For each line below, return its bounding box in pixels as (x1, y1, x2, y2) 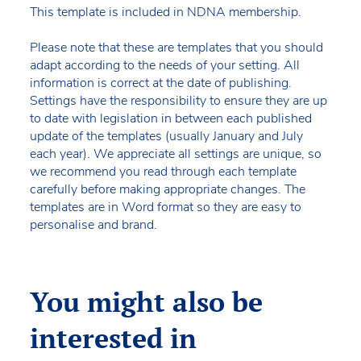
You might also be (29, 283, 263, 320)
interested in (29, 319, 197, 356)
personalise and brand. (29, 215, 157, 234)
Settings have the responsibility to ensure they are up (29, 91, 327, 110)
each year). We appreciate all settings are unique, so (29, 144, 322, 163)
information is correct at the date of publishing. (29, 73, 292, 92)
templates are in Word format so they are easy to (29, 197, 301, 216)
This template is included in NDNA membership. (29, 2, 301, 21)
